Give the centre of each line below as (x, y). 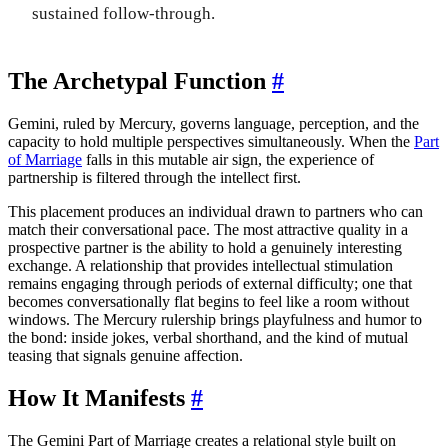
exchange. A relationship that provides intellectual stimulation (200, 265)
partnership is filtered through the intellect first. (154, 177)
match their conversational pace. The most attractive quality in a (208, 229)
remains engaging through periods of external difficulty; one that (210, 283)
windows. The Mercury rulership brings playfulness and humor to (215, 319)
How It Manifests (99, 397)
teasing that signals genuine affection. (125, 355)
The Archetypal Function (140, 80)
